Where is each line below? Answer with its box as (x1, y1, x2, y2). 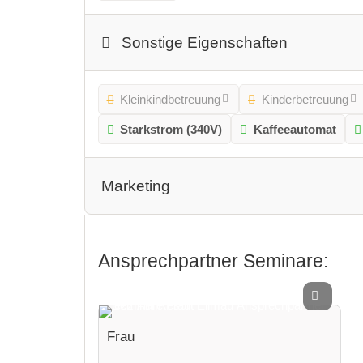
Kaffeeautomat (253, 122, 336, 136)
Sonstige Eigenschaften (122, 33, 288, 51)
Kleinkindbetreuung (120, 92, 221, 106)
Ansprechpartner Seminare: (97, 250, 328, 271)
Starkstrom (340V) (120, 122, 223, 136)
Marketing (100, 177, 170, 194)
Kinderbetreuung (261, 92, 348, 106)
